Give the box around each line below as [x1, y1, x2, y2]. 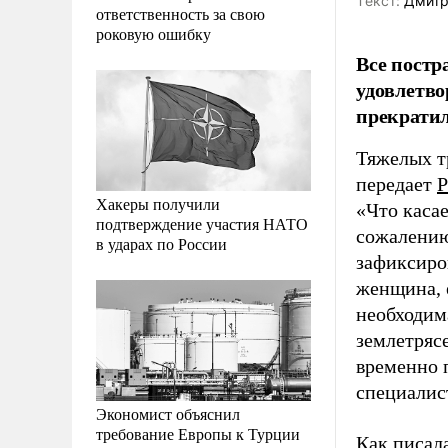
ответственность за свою [96, 2, 265, 24]
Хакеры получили [96, 192, 220, 214]
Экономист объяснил [96, 402, 240, 424]
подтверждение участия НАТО [96, 212, 308, 234]
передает [356, 173, 437, 195]
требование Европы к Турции [96, 422, 300, 444]
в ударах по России [96, 232, 227, 254]
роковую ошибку [96, 22, 211, 44]
